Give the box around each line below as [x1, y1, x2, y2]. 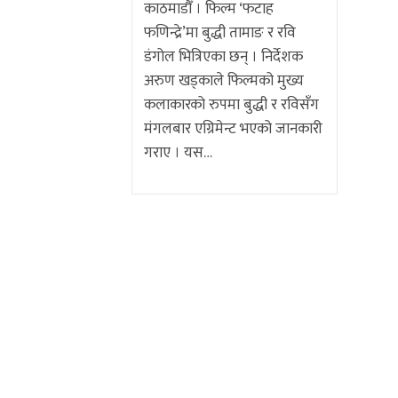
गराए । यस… [143, 139, 212, 165]
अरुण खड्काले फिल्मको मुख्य [143, 68, 304, 93]
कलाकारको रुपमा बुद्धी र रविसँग [143, 92, 319, 117]
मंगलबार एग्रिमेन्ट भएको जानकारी [143, 115, 322, 141]
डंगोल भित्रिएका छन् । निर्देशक [143, 44, 303, 69]
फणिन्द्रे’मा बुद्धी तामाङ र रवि [143, 20, 296, 45]
